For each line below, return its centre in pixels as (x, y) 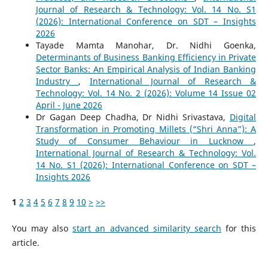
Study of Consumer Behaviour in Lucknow (145, 141)
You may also (42, 229)
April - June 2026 (69, 105)
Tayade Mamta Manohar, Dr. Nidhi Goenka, (146, 45)
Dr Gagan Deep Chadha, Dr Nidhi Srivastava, (133, 117)
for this (239, 229)
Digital (243, 117)
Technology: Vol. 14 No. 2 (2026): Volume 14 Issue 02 (146, 93)
